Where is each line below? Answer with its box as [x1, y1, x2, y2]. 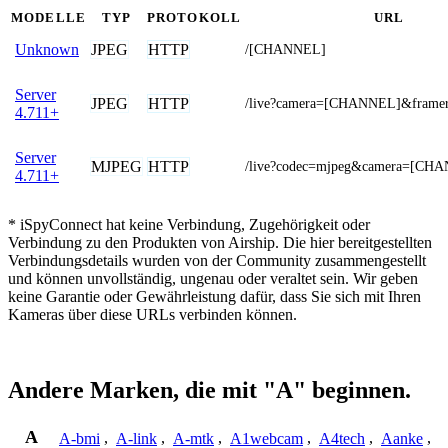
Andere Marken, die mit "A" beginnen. [8, 377, 411, 404]
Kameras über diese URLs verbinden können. [8, 305, 297, 323]
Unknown [15, 40, 79, 58]
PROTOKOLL [147, 10, 241, 25]
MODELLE [11, 10, 86, 25]
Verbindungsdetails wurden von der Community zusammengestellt [8, 251, 426, 269]
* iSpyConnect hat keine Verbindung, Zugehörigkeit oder [8, 215, 370, 233]
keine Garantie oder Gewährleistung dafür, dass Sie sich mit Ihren [8, 287, 421, 305]
